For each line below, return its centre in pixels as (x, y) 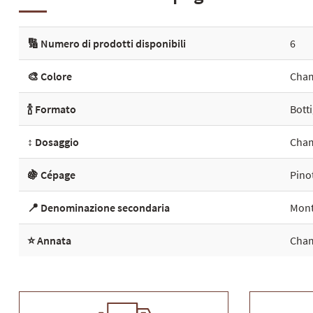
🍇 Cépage (51, 175)
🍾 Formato (52, 109)
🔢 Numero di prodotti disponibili (107, 43)
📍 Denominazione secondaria (99, 208)
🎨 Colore (50, 76)
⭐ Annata (49, 240)
